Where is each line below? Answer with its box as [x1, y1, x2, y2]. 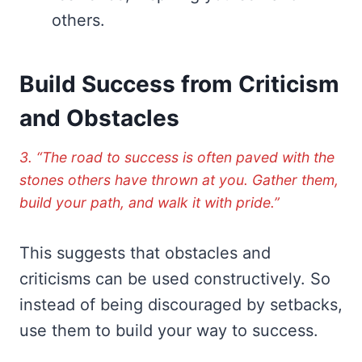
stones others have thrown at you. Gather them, [19, 170, 339, 188]
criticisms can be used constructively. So [19, 268, 330, 288]
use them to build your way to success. [19, 320, 318, 340]
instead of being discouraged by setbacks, [19, 294, 343, 314]
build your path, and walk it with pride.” [19, 193, 280, 211]
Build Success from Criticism [19, 69, 339, 98]
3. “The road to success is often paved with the [19, 148, 335, 166]
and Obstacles [19, 103, 179, 132]
